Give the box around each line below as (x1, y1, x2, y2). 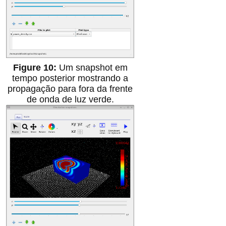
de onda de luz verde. (26, 94, 114, 105)
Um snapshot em (59, 63, 128, 73)
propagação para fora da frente (8, 84, 133, 94)
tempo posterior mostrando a (12, 73, 129, 84)
